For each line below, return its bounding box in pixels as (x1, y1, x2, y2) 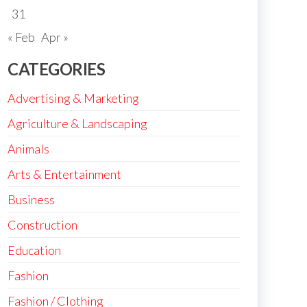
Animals (8, 141, 49, 156)
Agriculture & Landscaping (8, 116, 147, 131)
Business (8, 192, 55, 207)
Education (8, 243, 61, 258)
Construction (8, 217, 77, 232)
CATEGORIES (8, 59, 106, 79)
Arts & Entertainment (8, 167, 121, 182)
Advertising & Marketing (8, 90, 139, 106)
